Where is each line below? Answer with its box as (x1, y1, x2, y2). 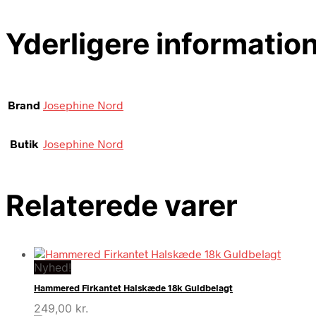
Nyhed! (34, 260, 71, 275)
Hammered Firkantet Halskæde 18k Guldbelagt (34, 282, 233, 294)
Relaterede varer (6, 188, 238, 224)
